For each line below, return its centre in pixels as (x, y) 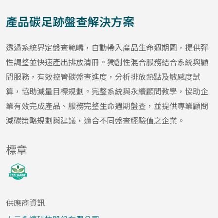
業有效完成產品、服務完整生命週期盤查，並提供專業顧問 (107, 106)
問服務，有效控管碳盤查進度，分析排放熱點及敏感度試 (103, 77)
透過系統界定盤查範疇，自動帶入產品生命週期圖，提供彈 (107, 48)
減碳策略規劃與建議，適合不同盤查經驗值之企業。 (95, 121)
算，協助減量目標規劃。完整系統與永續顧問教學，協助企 (107, 91)
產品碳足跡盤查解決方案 (70, 22)
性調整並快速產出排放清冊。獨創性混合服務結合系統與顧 (107, 62)
